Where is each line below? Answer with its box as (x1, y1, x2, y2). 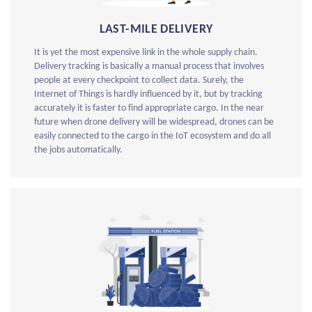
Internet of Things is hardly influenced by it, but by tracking (34, 89, 263, 100)
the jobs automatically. (34, 145, 123, 156)
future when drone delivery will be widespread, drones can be (34, 117, 274, 128)
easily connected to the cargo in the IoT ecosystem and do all (34, 131, 271, 142)
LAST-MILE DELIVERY (99, 23, 213, 37)
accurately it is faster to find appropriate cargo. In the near (34, 103, 264, 114)
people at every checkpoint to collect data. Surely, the (34, 75, 244, 86)
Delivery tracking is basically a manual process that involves (34, 61, 264, 72)
